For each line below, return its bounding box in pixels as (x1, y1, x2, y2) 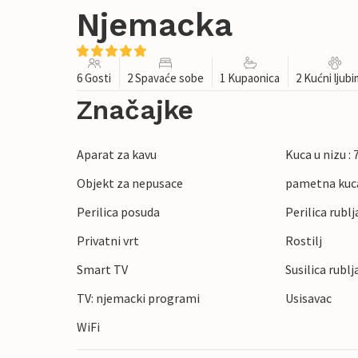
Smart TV (77, 261, 128, 278)
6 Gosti (77, 70, 111, 86)
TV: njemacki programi (77, 290, 200, 307)
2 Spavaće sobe (127, 70, 204, 86)
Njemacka (77, 6, 233, 44)
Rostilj (285, 233, 323, 249)
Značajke (77, 94, 193, 126)
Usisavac (285, 290, 332, 307)
